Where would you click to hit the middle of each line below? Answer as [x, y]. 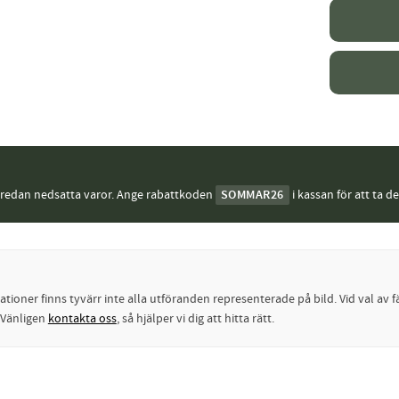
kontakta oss [82, 318]
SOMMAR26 [252, 195]
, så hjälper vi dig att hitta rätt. [195, 318]
